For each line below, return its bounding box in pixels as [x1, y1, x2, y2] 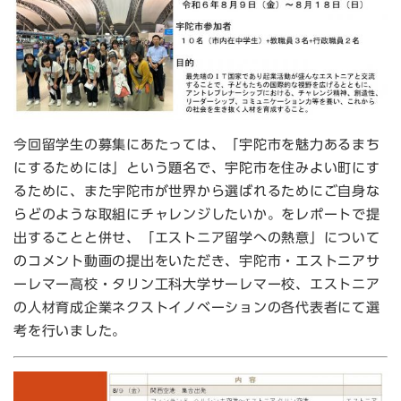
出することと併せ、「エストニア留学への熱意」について [13, 231, 380, 245]
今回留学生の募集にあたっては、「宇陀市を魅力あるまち [13, 138, 380, 152]
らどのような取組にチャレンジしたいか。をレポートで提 [13, 208, 380, 222]
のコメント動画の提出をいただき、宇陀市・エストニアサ [13, 254, 380, 269]
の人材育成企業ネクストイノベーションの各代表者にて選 [13, 301, 380, 315]
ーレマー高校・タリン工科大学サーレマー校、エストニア [13, 277, 380, 292]
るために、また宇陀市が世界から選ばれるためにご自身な [13, 184, 380, 199]
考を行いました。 [13, 324, 126, 338]
